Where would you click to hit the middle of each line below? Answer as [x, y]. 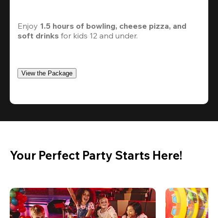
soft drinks [38, 36]
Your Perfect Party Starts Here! [96, 155]
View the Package [47, 73]
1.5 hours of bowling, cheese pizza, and [113, 26]
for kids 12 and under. [99, 36]
